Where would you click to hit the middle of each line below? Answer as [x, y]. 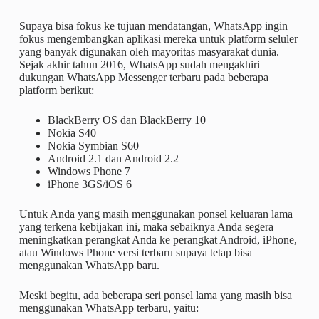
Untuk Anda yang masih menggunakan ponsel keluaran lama [156, 214]
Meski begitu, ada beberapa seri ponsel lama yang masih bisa [155, 295]
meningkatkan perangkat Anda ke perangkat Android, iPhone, [158, 239]
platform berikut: [56, 90]
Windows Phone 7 [89, 171]
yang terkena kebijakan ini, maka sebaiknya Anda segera [146, 226]
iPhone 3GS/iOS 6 [89, 184]
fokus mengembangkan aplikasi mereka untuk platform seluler [158, 38]
